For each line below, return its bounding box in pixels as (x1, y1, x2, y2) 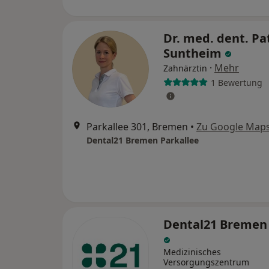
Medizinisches (163, 246, 221, 258)
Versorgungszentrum (163, 256, 249, 268)
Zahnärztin (163, 62, 207, 74)
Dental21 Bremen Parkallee (86, 134, 199, 146)
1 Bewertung (210, 76, 262, 88)
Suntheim (163, 45, 225, 61)
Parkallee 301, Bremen (86, 120, 188, 133)
